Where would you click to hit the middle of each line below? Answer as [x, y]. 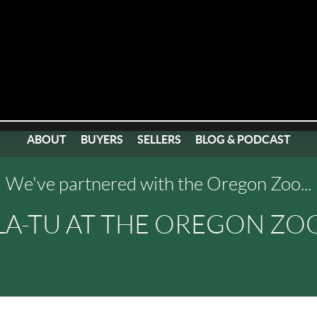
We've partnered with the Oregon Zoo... [158, 184]
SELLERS [159, 139]
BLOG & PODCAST [243, 139]
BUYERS [102, 139]
